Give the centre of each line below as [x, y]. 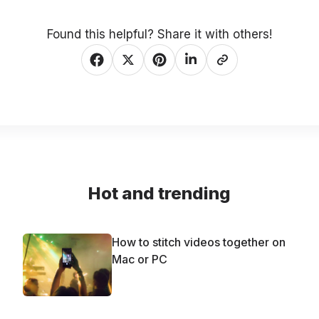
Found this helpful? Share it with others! [159, 35]
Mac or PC [140, 260]
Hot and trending [159, 194]
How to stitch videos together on [199, 242]
